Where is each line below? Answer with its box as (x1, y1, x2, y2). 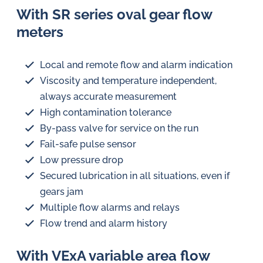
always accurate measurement (40, 91, 177, 102)
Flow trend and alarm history (40, 218, 167, 229)
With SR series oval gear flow (16, 6, 212, 23)
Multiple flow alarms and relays (40, 202, 180, 213)
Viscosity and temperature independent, (40, 75, 217, 86)
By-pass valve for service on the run (40, 123, 198, 134)
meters (16, 23, 63, 41)
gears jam (40, 186, 83, 197)
